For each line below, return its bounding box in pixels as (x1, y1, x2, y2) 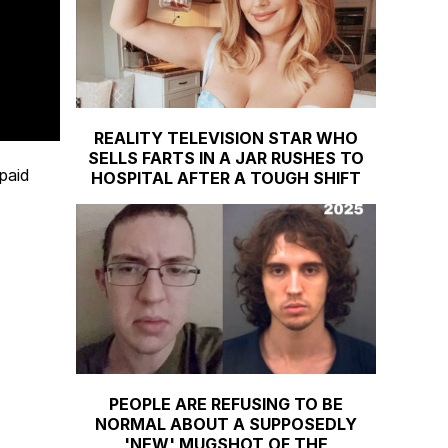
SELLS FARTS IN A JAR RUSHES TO (88, 147, 364, 168)
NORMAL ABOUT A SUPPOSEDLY (95, 413, 357, 434)
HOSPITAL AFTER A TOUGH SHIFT (91, 167, 361, 188)
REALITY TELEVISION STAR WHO (94, 127, 358, 148)
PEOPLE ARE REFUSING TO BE (109, 393, 343, 414)
